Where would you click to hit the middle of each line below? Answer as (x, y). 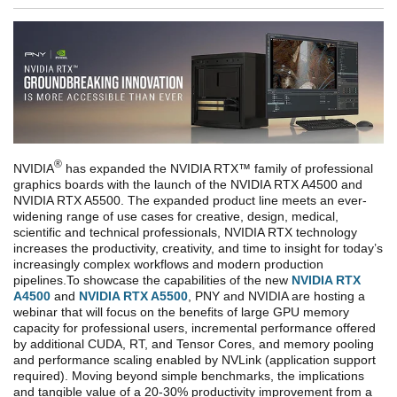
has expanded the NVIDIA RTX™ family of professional (218, 169)
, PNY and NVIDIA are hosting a (276, 296)
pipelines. (40, 280)
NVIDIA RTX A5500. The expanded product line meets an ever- (190, 201)
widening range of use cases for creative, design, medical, (176, 217)
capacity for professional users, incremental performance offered (195, 328)
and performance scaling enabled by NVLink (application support (195, 360)
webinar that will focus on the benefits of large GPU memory (181, 312)
